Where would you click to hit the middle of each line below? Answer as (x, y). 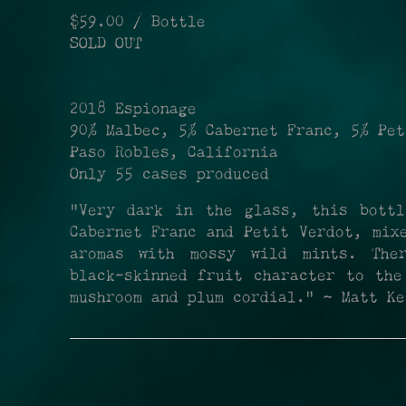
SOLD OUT (106, 44)
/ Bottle (169, 23)
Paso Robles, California (174, 153)
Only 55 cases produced (169, 175)
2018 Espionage (133, 110)
